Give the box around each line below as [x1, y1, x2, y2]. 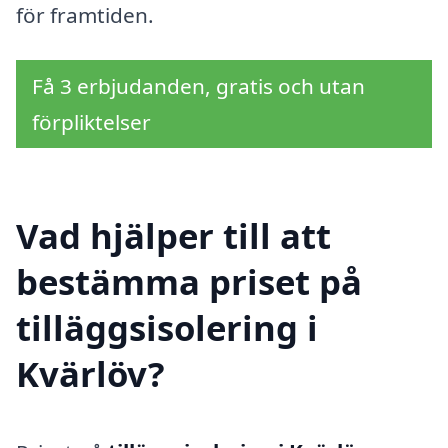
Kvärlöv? [16, 350, 165, 398]
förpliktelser [32, 108, 151, 137]
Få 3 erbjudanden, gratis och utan [32, 72, 365, 101]
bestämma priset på [16, 258, 362, 306]
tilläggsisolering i [16, 304, 318, 352]
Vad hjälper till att [16, 212, 331, 260]
